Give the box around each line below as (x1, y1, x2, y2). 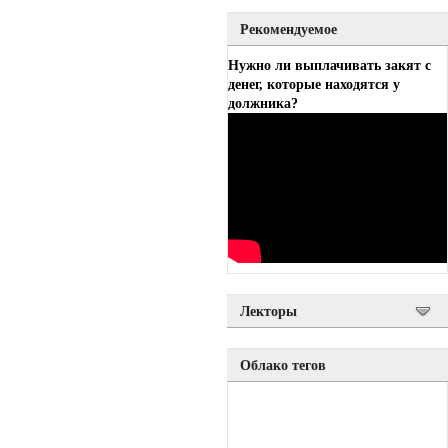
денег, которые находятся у (228, 76, 400, 92)
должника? (228, 95, 298, 111)
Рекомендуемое (240, 21, 337, 37)
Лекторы (240, 303, 297, 319)
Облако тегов (240, 357, 326, 373)
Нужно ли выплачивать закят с (228, 57, 431, 73)
